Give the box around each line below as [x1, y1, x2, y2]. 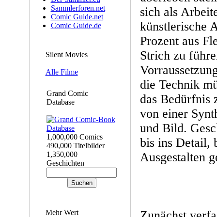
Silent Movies [45, 50, 88, 59]
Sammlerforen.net [50, 4, 105, 12]
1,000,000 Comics [46, 133, 103, 141]
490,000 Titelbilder [46, 141, 105, 150]
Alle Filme [45, 68, 78, 76]
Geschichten [46, 159, 84, 167]
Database [46, 98, 75, 106]
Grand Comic [46, 89, 88, 97]
